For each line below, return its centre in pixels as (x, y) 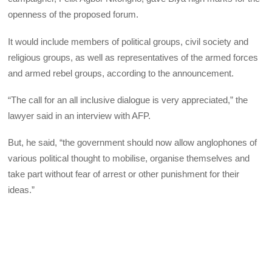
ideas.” (22, 190)
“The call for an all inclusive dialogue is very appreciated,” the (128, 100)
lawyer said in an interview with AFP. (80, 115)
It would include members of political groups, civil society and (128, 41)
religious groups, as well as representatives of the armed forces (133, 57)
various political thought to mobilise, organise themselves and (129, 158)
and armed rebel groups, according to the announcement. (121, 73)
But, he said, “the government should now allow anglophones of (133, 143)
